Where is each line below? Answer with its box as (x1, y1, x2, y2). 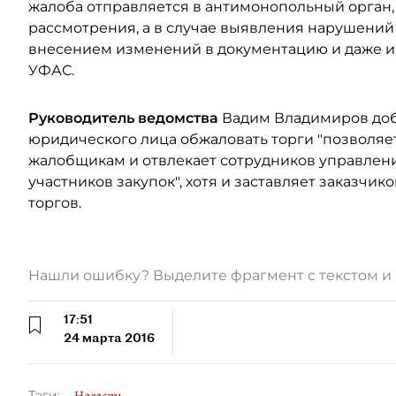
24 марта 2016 (64, 329, 155, 346)
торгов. (28, 194, 81, 211)
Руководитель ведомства (28, 109, 218, 126)
